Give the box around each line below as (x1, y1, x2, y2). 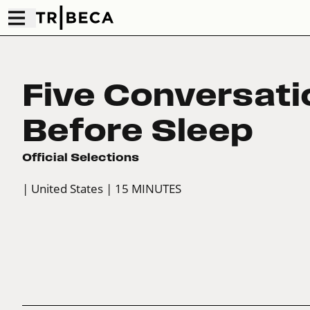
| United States (22, 181, 103, 197)
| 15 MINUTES (106, 181, 181, 197)
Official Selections (22, 151, 139, 164)
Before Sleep (22, 113, 253, 148)
